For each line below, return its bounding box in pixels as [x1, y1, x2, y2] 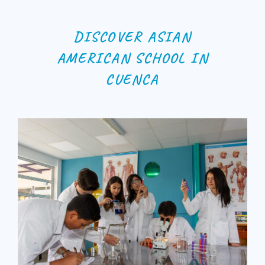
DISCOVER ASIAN [73, 28, 192, 46]
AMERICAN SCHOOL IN [56, 49, 209, 67]
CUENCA [106, 70, 159, 88]
